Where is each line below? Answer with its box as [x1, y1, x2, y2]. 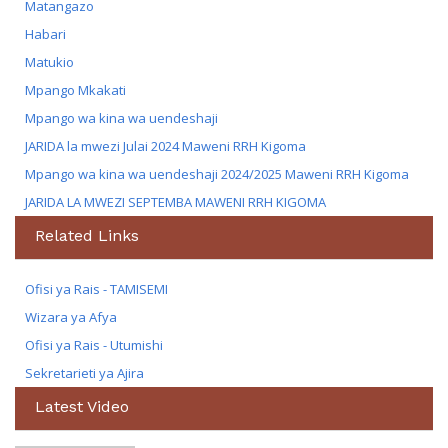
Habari [25, 25, 66, 44]
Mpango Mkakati [25, 81, 126, 100]
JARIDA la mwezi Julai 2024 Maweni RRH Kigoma [25, 137, 306, 156]
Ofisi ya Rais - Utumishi [25, 336, 163, 355]
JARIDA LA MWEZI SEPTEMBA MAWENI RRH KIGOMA [25, 193, 326, 212]
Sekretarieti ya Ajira [25, 364, 144, 383]
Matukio [25, 53, 74, 72]
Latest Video [35, 397, 129, 417]
